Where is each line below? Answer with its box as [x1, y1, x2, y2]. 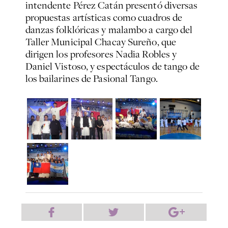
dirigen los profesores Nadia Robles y [25, 47, 177, 61]
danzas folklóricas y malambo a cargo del [25, 23, 193, 37]
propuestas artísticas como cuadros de [25, 11, 183, 24]
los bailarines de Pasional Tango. [25, 72, 158, 85]
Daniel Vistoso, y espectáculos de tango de [25, 60, 199, 73]
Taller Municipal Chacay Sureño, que [25, 35, 177, 49]
